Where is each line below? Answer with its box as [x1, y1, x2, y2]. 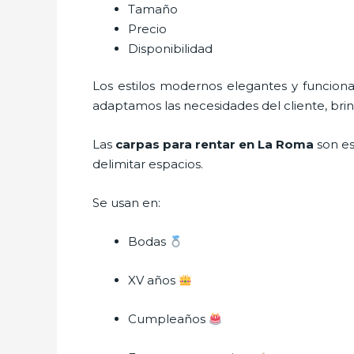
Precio [128, 21, 167, 36]
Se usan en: [92, 195, 160, 210]
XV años [128, 273, 179, 288]
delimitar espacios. [92, 156, 203, 171]
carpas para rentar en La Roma [115, 137, 317, 152]
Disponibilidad [128, 40, 213, 56]
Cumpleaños [128, 311, 209, 326]
